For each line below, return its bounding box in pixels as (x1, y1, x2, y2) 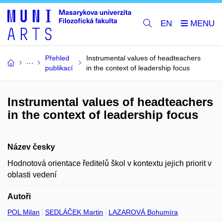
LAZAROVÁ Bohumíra (109, 208, 178, 216)
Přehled (45, 54, 69, 62)
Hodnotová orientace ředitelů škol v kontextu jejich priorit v (7, 159, 212, 167)
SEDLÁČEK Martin (45, 208, 103, 216)
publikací (45, 63, 73, 72)
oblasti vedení (7, 170, 56, 179)
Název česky (7, 142, 55, 151)
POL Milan (7, 208, 40, 216)
